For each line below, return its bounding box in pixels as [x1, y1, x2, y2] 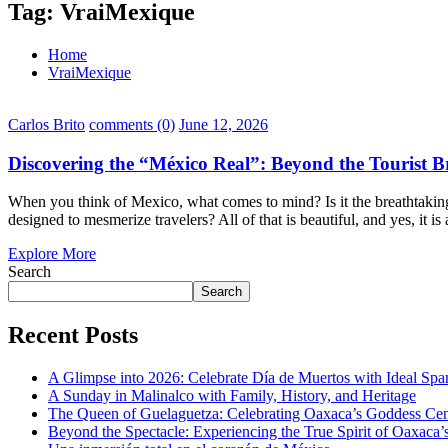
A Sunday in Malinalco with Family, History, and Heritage [48, 387, 416, 405]
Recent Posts [8, 322, 138, 349]
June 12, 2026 [179, 115, 268, 133]
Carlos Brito [8, 115, 85, 133]
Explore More [8, 245, 96, 263]
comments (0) [89, 115, 175, 133]
